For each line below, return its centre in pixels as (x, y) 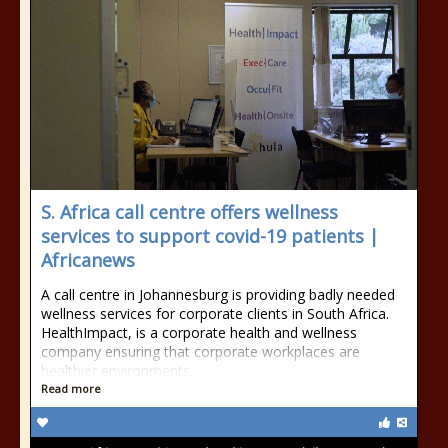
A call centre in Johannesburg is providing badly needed (218, 294)
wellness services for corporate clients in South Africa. (215, 313)
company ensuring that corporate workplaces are (200, 351)
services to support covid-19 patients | (210, 236)
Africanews (88, 260)
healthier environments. (117, 370)
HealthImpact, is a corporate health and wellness (199, 332)
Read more (71, 388)
